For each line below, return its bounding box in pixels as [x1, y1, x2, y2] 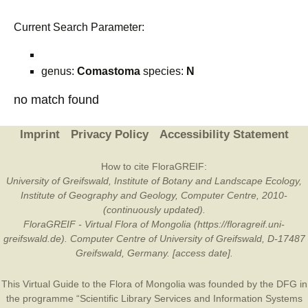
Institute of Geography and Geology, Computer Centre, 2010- [21, 190, 287, 201]
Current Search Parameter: [14, 21, 144, 33]
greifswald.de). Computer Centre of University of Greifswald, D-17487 [3, 233, 305, 244]
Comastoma [77, 65, 140, 77]
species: [140, 65, 186, 77]
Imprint [19, 128, 60, 141]
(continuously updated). [102, 204, 206, 215]
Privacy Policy [70, 128, 148, 141]
